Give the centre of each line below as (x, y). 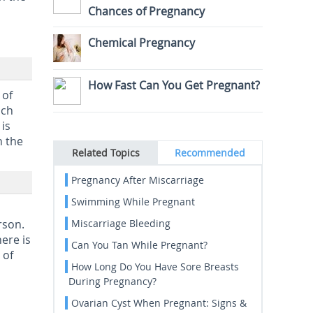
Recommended (210, 153)
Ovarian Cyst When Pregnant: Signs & (159, 303)
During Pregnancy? (112, 281)
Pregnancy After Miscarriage (138, 180)
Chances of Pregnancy (146, 11)
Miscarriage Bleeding (121, 223)
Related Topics (106, 153)
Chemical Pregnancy (141, 43)
